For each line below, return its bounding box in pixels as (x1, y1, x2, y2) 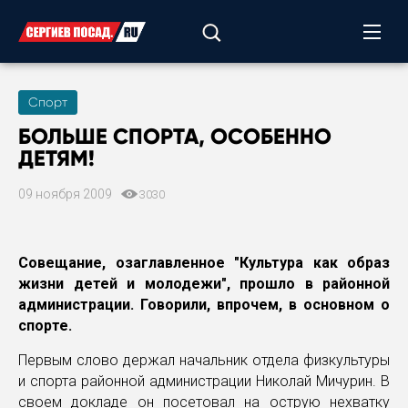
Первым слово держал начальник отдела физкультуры (18, 352, 390, 369)
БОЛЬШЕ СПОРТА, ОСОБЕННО (18, 123, 331, 149)
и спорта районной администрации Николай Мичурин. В (18, 372, 390, 390)
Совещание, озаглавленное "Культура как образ (18, 254, 390, 271)
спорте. (18, 317, 72, 334)
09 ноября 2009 (18, 187, 115, 201)
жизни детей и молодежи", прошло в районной (18, 275, 390, 292)
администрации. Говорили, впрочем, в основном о (18, 296, 390, 313)
